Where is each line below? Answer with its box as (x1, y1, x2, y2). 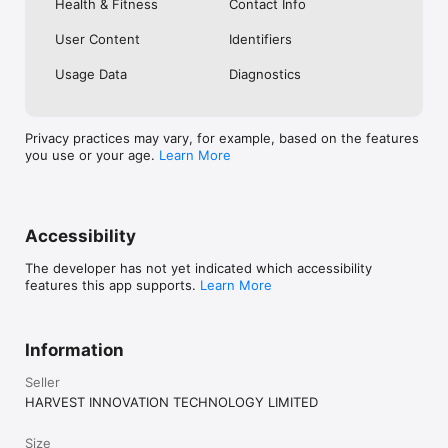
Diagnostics (229, 65, 301, 82)
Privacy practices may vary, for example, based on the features (25, 129, 419, 146)
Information (25, 339, 124, 360)
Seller (25, 373, 60, 390)
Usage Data (55, 65, 127, 82)
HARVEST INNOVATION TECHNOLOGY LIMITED (25, 393, 318, 410)
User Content (55, 30, 140, 47)
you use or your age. (25, 146, 159, 163)
